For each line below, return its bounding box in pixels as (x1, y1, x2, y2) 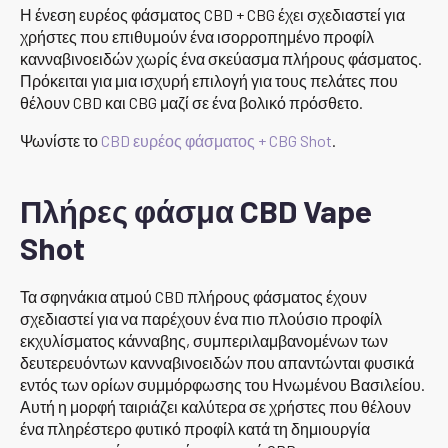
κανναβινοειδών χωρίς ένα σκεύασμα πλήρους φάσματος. (20, 49, 422, 69)
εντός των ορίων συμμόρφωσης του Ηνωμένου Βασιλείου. (20, 375, 425, 395)
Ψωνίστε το (20, 131, 101, 151)
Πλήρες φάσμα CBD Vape (20, 192, 372, 230)
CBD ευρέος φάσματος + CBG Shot (101, 131, 332, 151)
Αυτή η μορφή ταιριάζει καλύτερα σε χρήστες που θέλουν (20, 397, 411, 417)
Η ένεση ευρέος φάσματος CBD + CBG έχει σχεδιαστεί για (20, 5, 405, 25)
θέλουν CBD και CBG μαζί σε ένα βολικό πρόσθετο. (20, 93, 363, 113)
